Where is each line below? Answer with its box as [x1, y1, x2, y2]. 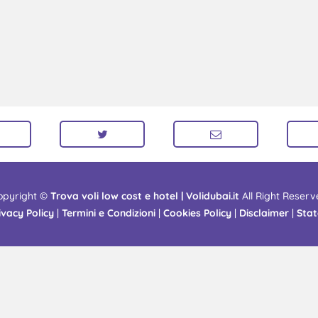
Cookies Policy [163, 206, 231, 219]
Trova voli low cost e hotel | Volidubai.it [50, 189, 239, 202]
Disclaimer [238, 206, 289, 219]
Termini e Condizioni [61, 206, 155, 219]
